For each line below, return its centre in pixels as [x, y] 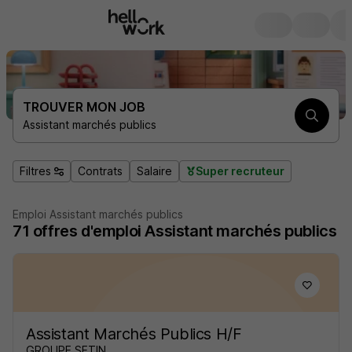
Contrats [100, 171]
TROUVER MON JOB [84, 107]
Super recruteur [240, 171]
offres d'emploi [87, 231]
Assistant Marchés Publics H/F [134, 334]
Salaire [154, 171]
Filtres [35, 171]
